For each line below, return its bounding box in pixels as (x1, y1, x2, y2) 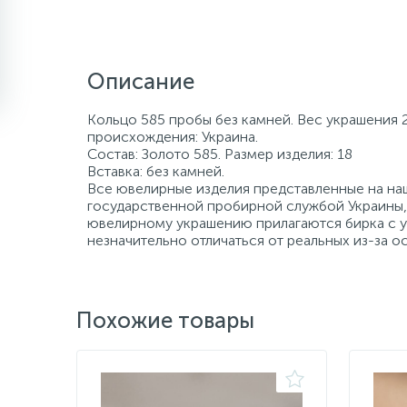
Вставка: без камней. (87, 163, 224, 180)
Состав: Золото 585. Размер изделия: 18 (87, 145, 352, 163)
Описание (87, 68, 194, 94)
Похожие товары (76, 307, 254, 333)
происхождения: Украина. (87, 128, 258, 145)
